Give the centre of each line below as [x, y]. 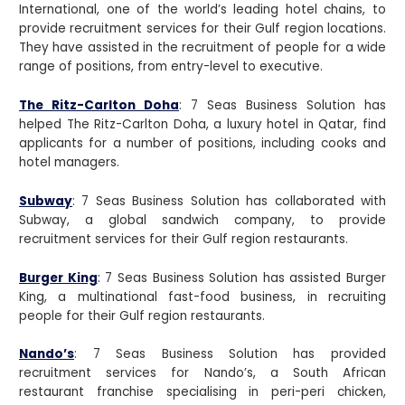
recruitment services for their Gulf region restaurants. [184, 239]
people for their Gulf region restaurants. [142, 316]
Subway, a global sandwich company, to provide [202, 220]
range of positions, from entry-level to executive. [171, 66]
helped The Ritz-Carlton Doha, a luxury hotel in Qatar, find [202, 124]
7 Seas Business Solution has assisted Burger [243, 278]
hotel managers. [70, 162]
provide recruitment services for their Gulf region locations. [202, 28]
